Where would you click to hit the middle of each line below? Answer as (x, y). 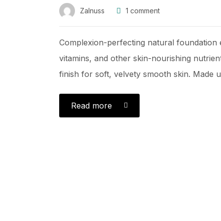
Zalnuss (92, 11)
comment (144, 11)
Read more (92, 105)
